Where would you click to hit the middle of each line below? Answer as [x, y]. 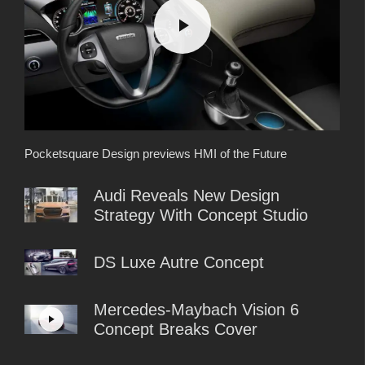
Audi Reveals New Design [187, 195]
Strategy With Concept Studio [201, 215]
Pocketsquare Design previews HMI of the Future [156, 153]
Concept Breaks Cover [176, 330]
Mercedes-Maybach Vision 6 [196, 310]
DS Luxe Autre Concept [179, 262]
